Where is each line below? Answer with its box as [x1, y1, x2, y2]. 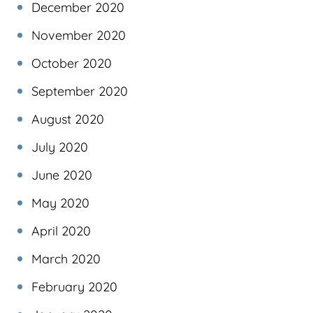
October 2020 [31, 55, 112, 72]
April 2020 [31, 223, 91, 240]
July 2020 [31, 139, 88, 156]
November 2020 [31, 27, 126, 44]
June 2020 [31, 167, 92, 184]
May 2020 [31, 195, 89, 212]
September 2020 [31, 83, 128, 100]
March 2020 [31, 251, 101, 268]
